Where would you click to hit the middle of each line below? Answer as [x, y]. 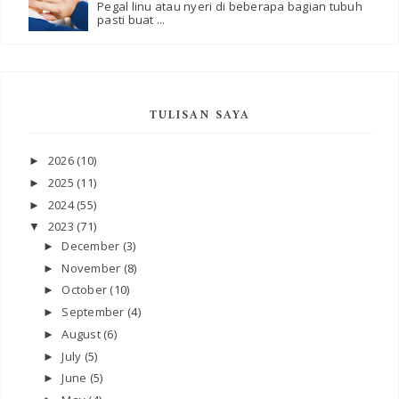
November [93, 268]
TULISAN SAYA [200, 115]
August [83, 334]
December [92, 245]
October [86, 290]
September [94, 312]
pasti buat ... [131, 20]
